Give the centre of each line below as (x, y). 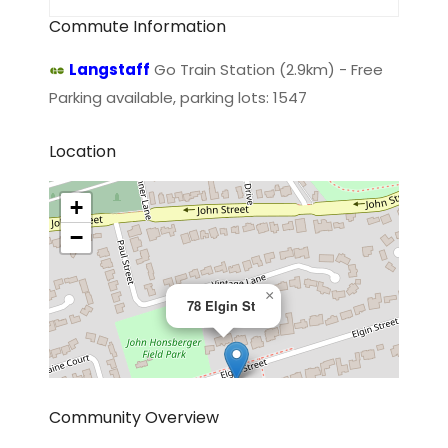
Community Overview (134, 417)
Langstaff (109, 69)
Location (82, 151)
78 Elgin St (221, 305)
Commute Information (137, 26)
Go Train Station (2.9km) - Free (266, 69)
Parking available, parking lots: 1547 (178, 97)
